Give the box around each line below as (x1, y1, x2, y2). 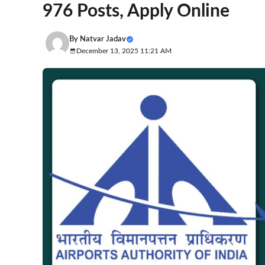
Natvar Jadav (80, 35, 126, 43)
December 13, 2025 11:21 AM (76, 47, 172, 54)
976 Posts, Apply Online (43, 2, 230, 20)
